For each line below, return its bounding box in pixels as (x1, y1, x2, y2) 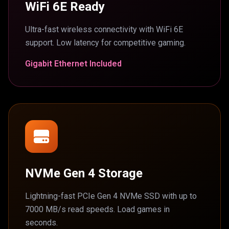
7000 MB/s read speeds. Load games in (25, 204, 170, 214)
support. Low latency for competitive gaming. (25, 38, 186, 48)
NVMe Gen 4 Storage (25, 166, 143, 180)
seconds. (25, 218, 58, 227)
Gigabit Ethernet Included (25, 59, 122, 68)
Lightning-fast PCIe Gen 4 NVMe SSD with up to (25, 191, 197, 201)
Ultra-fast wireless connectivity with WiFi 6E (25, 25, 183, 34)
